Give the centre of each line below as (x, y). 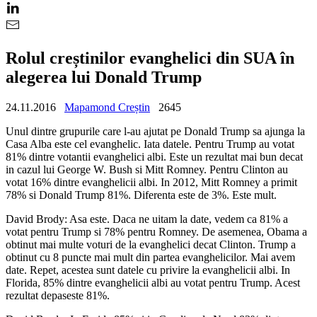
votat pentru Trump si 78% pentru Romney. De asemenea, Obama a (156, 231)
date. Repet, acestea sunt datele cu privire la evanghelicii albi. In (148, 270)
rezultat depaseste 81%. (58, 295)
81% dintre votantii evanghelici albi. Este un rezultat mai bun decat (154, 156)
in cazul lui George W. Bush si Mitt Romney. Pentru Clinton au (147, 169)
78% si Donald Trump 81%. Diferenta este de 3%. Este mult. (141, 195)
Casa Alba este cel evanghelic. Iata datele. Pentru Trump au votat (150, 144)
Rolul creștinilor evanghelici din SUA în (150, 58)
